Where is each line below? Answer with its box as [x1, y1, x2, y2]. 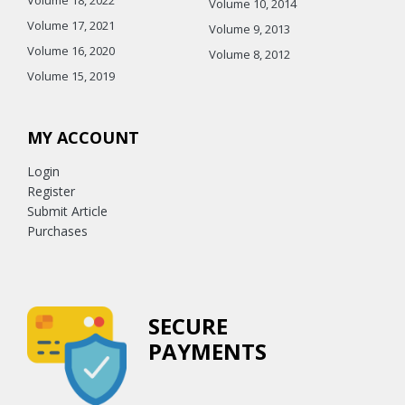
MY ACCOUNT [27, 126, 139, 148]
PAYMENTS [148, 335, 267, 366]
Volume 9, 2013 [209, 20, 290, 37]
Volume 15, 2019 [27, 67, 115, 84]
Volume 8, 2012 [209, 45, 290, 62]
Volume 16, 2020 [27, 42, 115, 59]
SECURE [148, 310, 228, 341]
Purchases [27, 221, 88, 240]
